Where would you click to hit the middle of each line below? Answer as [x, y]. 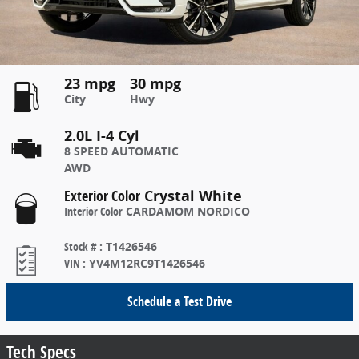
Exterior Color [102, 196]
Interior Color [93, 211]
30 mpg [155, 83]
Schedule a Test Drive [179, 301]
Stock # [82, 246]
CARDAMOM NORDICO [188, 211]
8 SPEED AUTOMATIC [121, 151]
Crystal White [193, 196]
